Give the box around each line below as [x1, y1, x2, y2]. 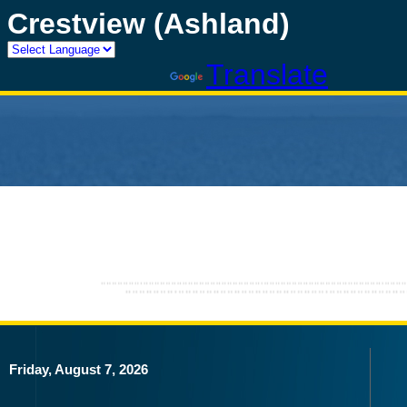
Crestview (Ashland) [7, 7, 290, 40]
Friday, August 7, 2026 [9, 362, 148, 377]
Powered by [7, 58, 170, 91]
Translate [206, 58, 328, 91]
